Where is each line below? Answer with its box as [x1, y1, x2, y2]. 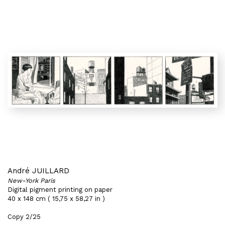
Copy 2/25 [8, 213, 41, 220]
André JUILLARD [8, 166, 69, 175]
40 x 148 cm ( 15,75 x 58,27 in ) [8, 195, 105, 202]
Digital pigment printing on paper [8, 186, 113, 193]
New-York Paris [8, 177, 55, 184]
